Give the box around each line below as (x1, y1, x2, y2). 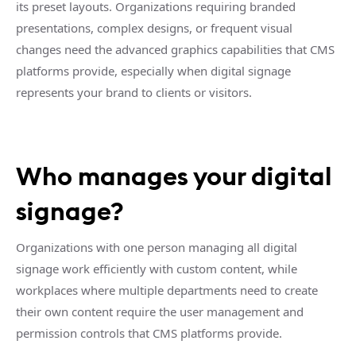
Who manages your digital (16, 159, 332, 192)
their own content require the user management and (16, 303, 304, 319)
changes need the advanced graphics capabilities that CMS (16, 41, 335, 57)
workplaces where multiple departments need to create (16, 281, 318, 298)
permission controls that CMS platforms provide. (16, 324, 282, 341)
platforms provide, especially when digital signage (16, 62, 291, 79)
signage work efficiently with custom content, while (16, 260, 297, 277)
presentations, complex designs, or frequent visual (16, 19, 292, 36)
